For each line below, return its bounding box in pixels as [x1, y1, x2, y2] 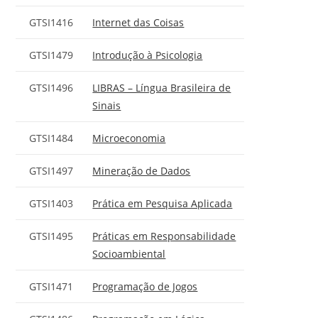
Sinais [92, 98, 121, 112]
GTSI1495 [29, 229, 74, 243]
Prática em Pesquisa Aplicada [92, 196, 233, 210]
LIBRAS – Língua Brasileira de [92, 80, 231, 94]
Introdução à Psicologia [92, 48, 203, 62]
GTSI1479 [29, 48, 74, 62]
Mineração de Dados [92, 163, 191, 177]
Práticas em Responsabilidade [92, 229, 236, 243]
